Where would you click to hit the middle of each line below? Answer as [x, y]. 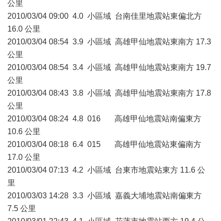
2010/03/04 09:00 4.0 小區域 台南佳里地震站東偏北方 [105, 16]
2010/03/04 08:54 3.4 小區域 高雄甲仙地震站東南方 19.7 [109, 67]
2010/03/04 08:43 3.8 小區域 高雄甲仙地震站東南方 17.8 [109, 93]
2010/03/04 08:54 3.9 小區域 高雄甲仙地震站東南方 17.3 [109, 42]
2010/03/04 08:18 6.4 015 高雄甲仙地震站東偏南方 [104, 144]
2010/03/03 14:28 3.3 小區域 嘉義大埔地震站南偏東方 [105, 196]
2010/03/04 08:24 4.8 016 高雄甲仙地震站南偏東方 [104, 119]
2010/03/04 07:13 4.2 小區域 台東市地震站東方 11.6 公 [106, 170]
